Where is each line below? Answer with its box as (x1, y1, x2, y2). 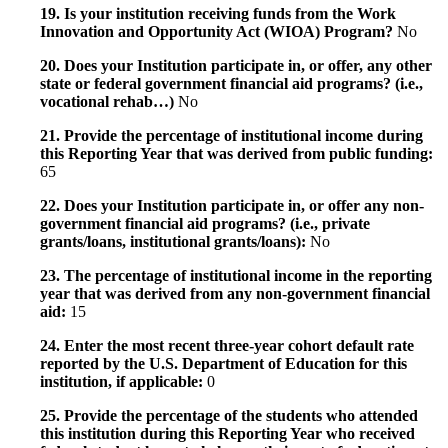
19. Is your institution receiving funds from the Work (40, 4, 396, 22)
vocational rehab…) (40, 92, 178, 110)
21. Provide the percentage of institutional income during (40, 126, 423, 144)
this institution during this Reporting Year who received (40, 424, 415, 442)
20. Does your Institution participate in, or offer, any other (40, 56, 432, 74)
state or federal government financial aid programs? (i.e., (40, 74, 423, 92)
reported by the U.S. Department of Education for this (40, 354, 407, 372)
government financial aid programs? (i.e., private (40, 214, 370, 232)
